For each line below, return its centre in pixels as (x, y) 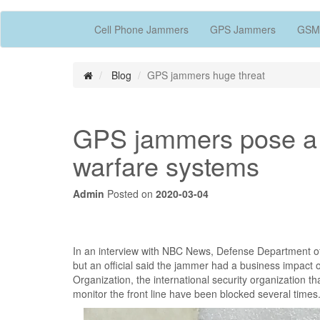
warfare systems (166, 165)
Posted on (130, 193)
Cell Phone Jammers (141, 29)
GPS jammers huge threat (206, 75)
